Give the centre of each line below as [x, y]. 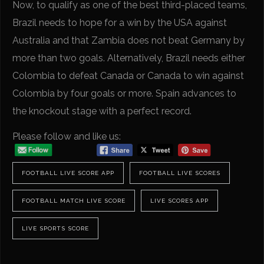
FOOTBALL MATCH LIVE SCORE [74, 200]
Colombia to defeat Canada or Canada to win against [128, 76]
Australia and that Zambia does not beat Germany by [129, 41]
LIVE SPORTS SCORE [56, 228]
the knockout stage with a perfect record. [102, 111]
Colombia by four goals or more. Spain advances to [125, 94]
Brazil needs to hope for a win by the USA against [120, 23]
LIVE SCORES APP [180, 200]
